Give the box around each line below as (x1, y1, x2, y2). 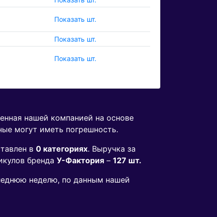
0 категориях (36, 144, 88, 154)
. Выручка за (88, 144, 136, 154)
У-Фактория (57, 155, 104, 166)
